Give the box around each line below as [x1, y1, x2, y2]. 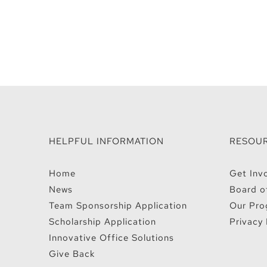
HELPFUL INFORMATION [49, 135, 164, 148]
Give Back [49, 248, 95, 260]
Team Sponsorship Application [49, 200, 187, 212]
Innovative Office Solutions [49, 232, 174, 244]
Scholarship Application [49, 216, 156, 228]
